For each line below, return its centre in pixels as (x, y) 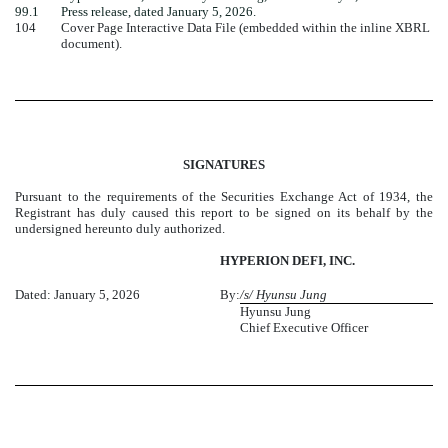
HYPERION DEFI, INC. (287, 261)
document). (91, 43)
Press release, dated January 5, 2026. (158, 11)
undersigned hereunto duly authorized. (120, 229)
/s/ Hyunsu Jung (283, 295)
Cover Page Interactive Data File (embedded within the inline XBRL (245, 27)
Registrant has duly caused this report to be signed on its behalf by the (224, 213)
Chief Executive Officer (304, 328)
